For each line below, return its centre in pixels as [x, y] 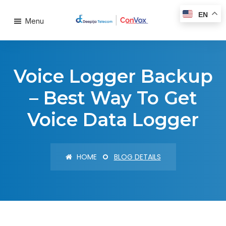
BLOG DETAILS [137, 157]
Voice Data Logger [113, 120]
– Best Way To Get [113, 98]
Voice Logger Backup [113, 76]
